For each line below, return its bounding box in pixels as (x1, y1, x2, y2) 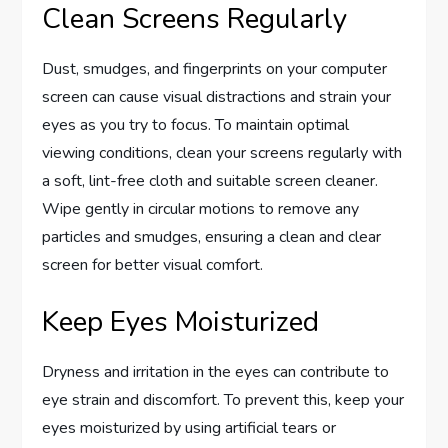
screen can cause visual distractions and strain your (42, 86, 392, 109)
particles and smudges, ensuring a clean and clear (42, 226, 382, 249)
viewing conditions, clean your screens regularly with (42, 142, 403, 165)
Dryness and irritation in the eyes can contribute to (42, 361, 390, 384)
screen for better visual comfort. (42, 254, 264, 277)
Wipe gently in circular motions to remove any (42, 198, 360, 221)
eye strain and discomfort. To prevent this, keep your (42, 389, 405, 412)
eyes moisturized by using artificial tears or (42, 417, 337, 440)
